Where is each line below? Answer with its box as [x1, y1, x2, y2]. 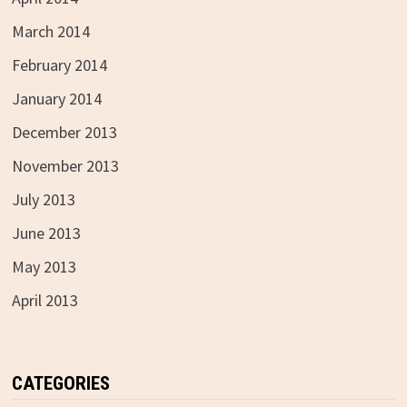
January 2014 [11, 88, 102, 109]
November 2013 [11, 155, 119, 176]
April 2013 [11, 290, 78, 311]
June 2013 [11, 223, 81, 243]
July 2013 [11, 189, 75, 210]
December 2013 [11, 122, 117, 143]
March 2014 [11, 21, 90, 42]
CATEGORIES [11, 372, 110, 394]
